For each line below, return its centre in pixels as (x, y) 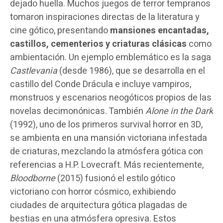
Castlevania (34, 71)
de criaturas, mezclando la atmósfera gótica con (107, 151)
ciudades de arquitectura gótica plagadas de (99, 205)
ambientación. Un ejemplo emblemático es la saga (111, 57)
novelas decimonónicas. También (78, 111)
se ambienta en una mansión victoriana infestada (109, 138)
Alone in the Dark (179, 111)
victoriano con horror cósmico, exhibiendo (93, 192)
